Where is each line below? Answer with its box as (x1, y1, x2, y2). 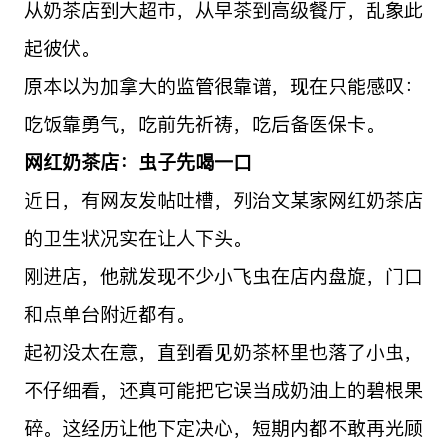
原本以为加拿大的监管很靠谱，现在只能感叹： (23, 73, 423, 98)
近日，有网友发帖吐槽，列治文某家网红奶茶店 (23, 187, 423, 212)
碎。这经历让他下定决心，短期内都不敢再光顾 (23, 415, 423, 440)
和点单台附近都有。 (23, 301, 195, 326)
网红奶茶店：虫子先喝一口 (23, 149, 252, 174)
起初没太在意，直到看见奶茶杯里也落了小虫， (23, 339, 423, 364)
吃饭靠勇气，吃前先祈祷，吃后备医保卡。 (23, 111, 385, 136)
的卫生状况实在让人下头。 (23, 225, 252, 250)
